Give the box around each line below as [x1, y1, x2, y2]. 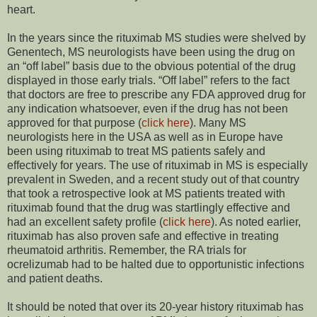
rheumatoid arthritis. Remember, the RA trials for [7, 244, 246, 257]
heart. [7, 4, 35, 16]
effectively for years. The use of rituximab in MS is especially [7, 159, 308, 172]
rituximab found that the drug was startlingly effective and [7, 202, 290, 214]
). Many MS [190, 117, 246, 129]
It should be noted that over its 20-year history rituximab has [7, 301, 304, 313]
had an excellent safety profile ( [7, 216, 163, 229]
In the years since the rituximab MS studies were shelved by [7, 32, 306, 45]
